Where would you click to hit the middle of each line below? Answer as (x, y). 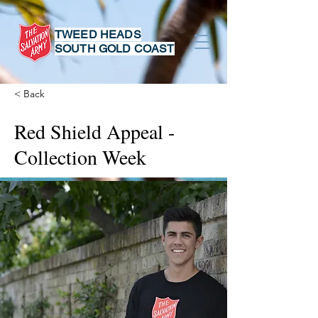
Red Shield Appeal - (94, 131)
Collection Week (80, 157)
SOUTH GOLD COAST (115, 49)
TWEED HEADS (98, 34)
